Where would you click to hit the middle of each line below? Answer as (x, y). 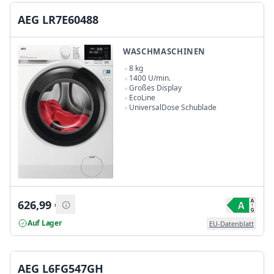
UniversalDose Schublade (173, 107)
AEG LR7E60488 (58, 19)
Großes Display (155, 87)
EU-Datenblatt (231, 223)
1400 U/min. (150, 78)
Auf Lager (45, 223)
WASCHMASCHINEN (165, 51)
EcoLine (142, 97)
